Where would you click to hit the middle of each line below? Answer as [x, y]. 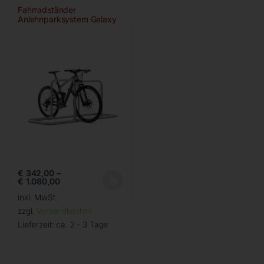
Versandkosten [64, 211]
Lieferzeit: [37, 225]
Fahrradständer [47, 9]
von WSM [36, 28]
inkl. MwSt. [37, 198]
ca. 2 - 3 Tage [82, 225]
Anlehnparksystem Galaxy [67, 19]
